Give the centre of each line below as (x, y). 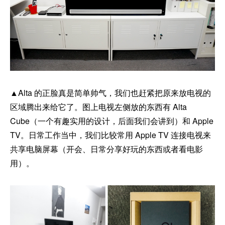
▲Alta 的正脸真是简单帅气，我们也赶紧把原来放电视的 (110, 93)
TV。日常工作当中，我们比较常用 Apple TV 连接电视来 (110, 135)
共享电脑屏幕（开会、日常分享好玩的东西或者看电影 (106, 149)
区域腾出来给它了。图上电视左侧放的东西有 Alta (98, 107)
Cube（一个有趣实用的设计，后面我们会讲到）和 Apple (112, 121)
